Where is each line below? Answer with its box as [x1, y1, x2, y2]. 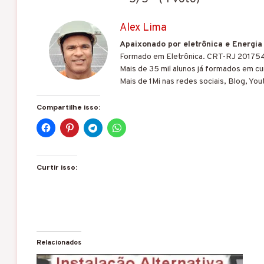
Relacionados [36, 238, 81, 248]
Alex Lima [119, 21, 167, 35]
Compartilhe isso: [36, 103, 100, 113]
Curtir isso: [36, 163, 77, 173]
